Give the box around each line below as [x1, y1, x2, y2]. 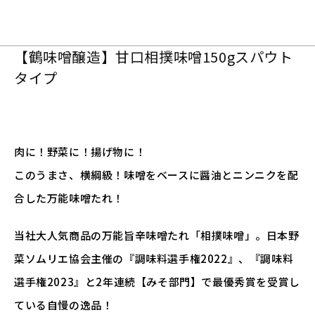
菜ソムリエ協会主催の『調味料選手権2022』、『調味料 [14, 251, 294, 266]
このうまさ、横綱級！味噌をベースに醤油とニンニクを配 [14, 167, 299, 183]
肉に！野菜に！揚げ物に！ [14, 144, 146, 160]
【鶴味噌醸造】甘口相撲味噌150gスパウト [14, 46, 293, 67]
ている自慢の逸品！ [14, 297, 113, 313]
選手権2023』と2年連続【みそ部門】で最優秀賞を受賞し [14, 274, 300, 290]
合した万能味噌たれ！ [14, 191, 124, 206]
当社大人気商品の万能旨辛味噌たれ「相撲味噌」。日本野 [14, 228, 300, 243]
